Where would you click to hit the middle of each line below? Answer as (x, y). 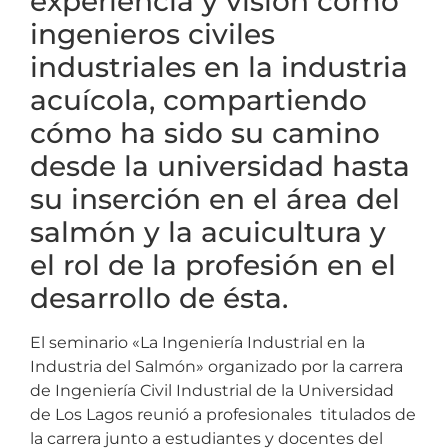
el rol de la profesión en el (213, 264)
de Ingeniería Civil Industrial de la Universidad (212, 390)
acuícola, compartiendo (198, 99)
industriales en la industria (219, 66)
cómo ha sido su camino (205, 132)
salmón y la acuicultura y (208, 231)
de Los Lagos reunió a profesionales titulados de (223, 414)
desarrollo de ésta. (159, 297)
